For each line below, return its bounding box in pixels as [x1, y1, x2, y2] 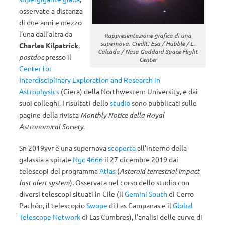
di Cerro [167, 189, 194, 198]
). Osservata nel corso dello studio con [70, 178, 189, 187]
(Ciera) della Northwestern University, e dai [61, 87, 198, 96]
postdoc [19, 52, 44, 62]
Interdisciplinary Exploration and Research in [19, 75, 160, 84]
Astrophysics [19, 87, 61, 96]
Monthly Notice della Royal [80, 110, 164, 120]
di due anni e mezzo [19, 18, 82, 27]
